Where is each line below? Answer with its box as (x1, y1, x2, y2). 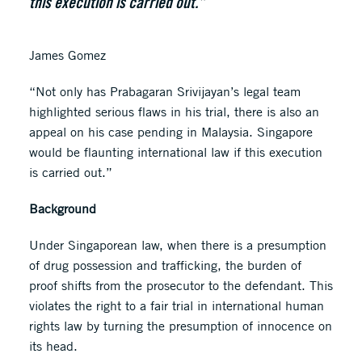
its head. (28, 338, 78, 354)
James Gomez (28, 47, 106, 63)
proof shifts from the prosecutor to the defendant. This (28, 277, 333, 293)
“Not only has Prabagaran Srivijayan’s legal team (28, 83, 301, 99)
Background (28, 200, 96, 217)
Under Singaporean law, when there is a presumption (28, 237, 326, 253)
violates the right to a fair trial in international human (28, 297, 324, 314)
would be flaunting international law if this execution (28, 144, 322, 160)
